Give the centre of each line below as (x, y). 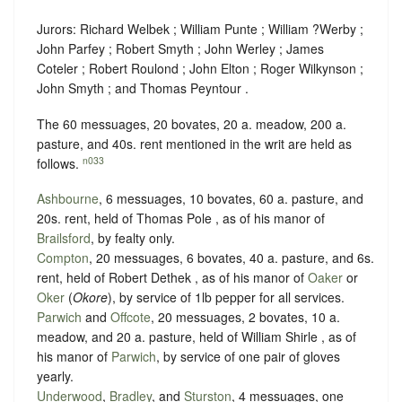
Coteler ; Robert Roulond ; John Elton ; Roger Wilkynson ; (200, 69)
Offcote (131, 317)
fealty (130, 238)
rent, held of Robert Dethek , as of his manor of (172, 278)
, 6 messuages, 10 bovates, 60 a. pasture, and (231, 199)
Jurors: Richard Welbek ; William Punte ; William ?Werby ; (200, 29)
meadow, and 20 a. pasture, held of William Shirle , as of (197, 337)
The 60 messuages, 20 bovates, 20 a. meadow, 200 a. (192, 123)
